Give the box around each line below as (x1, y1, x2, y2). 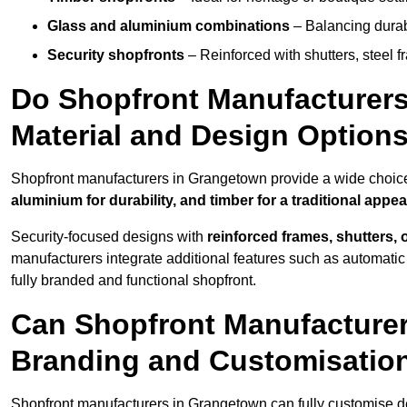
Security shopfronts (47, 47, 184, 64)
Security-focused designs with (11, 229, 207, 245)
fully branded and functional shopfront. (11, 273, 256, 289)
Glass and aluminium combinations (47, 18, 290, 35)
